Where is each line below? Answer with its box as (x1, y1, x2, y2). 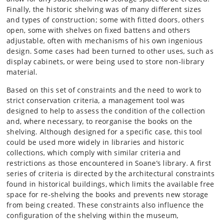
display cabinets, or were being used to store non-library (6, 57, 205, 66)
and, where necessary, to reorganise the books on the (6, 116, 193, 126)
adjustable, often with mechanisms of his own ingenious (6, 36, 203, 45)
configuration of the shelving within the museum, (6, 211, 179, 220)
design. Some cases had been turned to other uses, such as (6, 46, 214, 56)
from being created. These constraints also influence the (6, 200, 204, 210)
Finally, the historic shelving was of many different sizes (6, 4, 202, 14)
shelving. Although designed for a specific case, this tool (6, 127, 203, 136)
